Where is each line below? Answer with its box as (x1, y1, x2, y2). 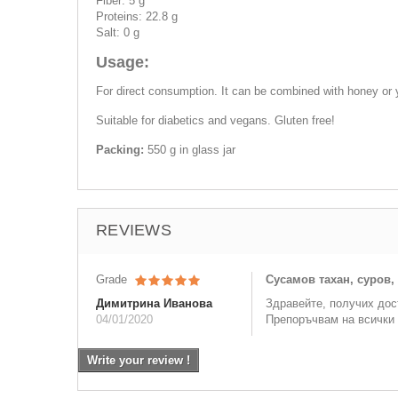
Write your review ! (87, 354, 190, 367)
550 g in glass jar (147, 143, 235, 156)
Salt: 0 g (96, 26, 139, 39)
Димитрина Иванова (96, 297, 212, 310)
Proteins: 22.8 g (96, 10, 178, 23)
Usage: (96, 53, 149, 71)
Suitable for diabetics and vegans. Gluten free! (96, 114, 335, 127)
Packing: (96, 143, 147, 156)
